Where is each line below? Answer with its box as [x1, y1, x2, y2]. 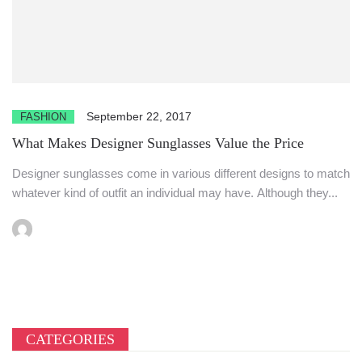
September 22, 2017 [86, 109, 192, 123]
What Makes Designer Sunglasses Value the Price [12, 134, 304, 151]
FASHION [20, 110, 66, 123]
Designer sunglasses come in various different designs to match [12, 166, 350, 180]
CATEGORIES [26, 331, 115, 348]
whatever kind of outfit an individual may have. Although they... [12, 185, 338, 200]
